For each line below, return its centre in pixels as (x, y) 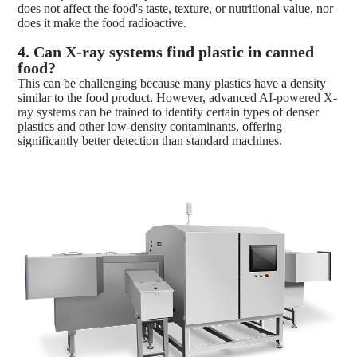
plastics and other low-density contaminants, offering (150, 126)
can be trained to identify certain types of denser (198, 112)
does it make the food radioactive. (102, 22)
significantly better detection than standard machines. (150, 140)
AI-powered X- (298, 97)
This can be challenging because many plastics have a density (172, 83)
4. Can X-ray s (67, 51)
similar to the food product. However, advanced (139, 97)
